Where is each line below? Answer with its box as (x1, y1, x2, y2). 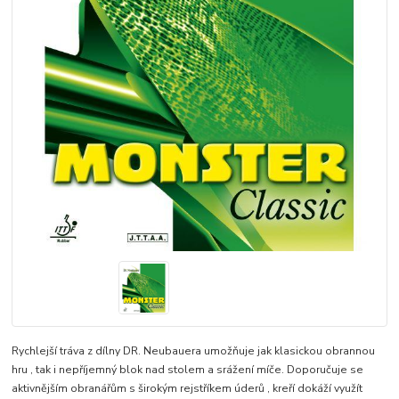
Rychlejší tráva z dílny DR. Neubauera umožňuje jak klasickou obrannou (12, 344, 376, 359)
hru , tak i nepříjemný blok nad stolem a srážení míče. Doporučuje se (12, 362, 364, 378)
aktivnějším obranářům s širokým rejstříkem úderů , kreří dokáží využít (12, 381, 363, 396)
